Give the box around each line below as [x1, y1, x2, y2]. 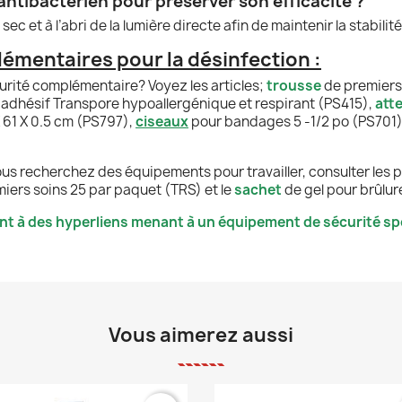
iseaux [144, 111, 188, 131]
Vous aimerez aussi [109, 321, 293, 348]
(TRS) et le [164, 179, 232, 199]
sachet [234, 179, 282, 199]
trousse [267, 75, 324, 95]
